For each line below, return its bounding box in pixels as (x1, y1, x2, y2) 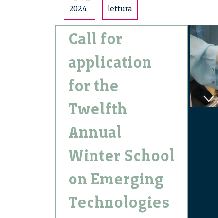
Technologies (68, 193, 170, 212)
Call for (68, 30, 123, 49)
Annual (68, 123, 122, 142)
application (68, 53, 152, 72)
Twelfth (68, 100, 127, 119)
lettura (108, 4, 132, 14)
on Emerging (68, 170, 163, 189)
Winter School (68, 146, 175, 165)
